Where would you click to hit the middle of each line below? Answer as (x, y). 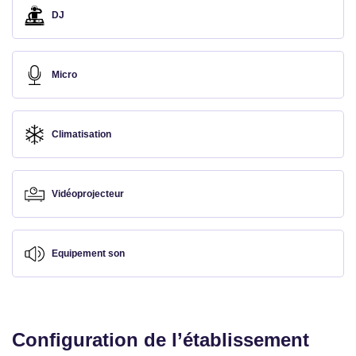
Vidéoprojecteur (88, 194)
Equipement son (88, 253)
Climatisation (81, 134)
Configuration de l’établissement (161, 340)
